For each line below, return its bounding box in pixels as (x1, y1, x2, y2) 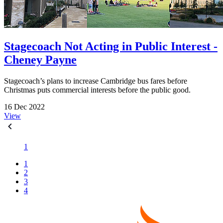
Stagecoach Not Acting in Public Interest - (4, 40, 218, 53)
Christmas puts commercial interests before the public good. (4, 85, 191, 94)
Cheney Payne (4, 53, 77, 67)
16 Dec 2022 (4, 102, 45, 111)
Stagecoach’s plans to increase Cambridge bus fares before (4, 76, 187, 85)
